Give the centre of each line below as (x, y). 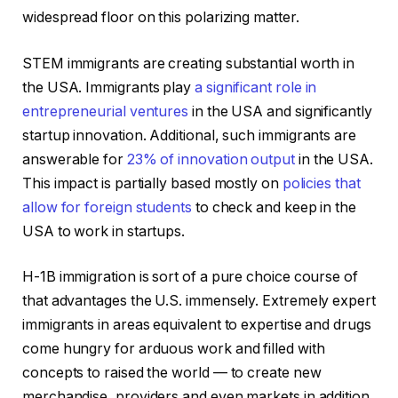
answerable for (75, 159)
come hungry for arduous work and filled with (174, 349)
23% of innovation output (211, 159)
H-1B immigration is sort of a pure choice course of (190, 277)
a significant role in (256, 87)
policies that (321, 183)
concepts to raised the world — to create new (172, 373)
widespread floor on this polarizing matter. (161, 18)
